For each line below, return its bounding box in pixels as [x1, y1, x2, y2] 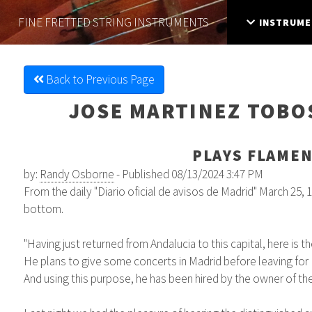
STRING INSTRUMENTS [93, 14, 209, 30]
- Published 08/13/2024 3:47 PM [114, 166, 263, 182]
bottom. [23, 201, 63, 217]
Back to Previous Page [43, 72, 155, 88]
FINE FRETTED [18, 14, 91, 30]
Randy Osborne [39, 166, 114, 182]
